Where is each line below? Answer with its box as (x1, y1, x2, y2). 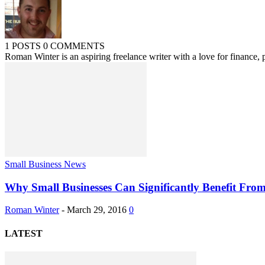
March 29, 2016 (67, 205, 127, 215)
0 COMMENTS (43, 40, 105, 51)
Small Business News (5, 159, 86, 169)
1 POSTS (5, 40, 43, 51)
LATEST (5, 228, 43, 238)
